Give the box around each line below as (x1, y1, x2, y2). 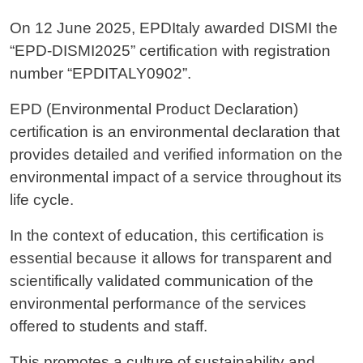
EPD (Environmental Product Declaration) (10, 100, 298, 117)
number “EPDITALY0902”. (10, 64, 191, 82)
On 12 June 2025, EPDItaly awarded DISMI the (10, 19, 338, 36)
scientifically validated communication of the (10, 271, 314, 289)
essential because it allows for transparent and (10, 249, 332, 267)
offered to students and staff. (10, 317, 207, 335)
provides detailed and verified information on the (10, 145, 343, 163)
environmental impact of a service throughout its (10, 168, 342, 186)
